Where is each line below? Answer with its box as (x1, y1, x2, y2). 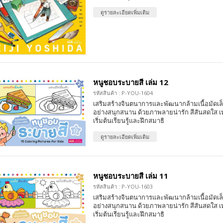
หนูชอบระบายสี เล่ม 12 (93, 77, 168, 88)
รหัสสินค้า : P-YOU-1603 (93, 183, 153, 191)
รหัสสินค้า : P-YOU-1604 (93, 89, 153, 97)
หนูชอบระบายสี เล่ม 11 (93, 171, 168, 181)
